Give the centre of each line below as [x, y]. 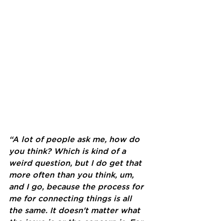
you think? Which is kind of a [69, 151]
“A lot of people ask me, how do [75, 140]
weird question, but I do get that [76, 163]
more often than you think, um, [73, 175]
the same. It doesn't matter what [76, 211]
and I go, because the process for [77, 187]
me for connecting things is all [72, 199]
